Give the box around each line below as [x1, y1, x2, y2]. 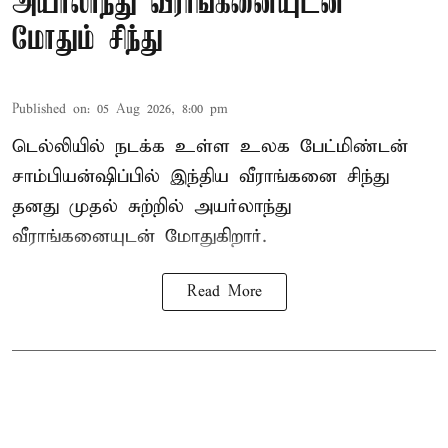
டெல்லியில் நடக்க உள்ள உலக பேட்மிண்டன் [12, 135, 408, 159]
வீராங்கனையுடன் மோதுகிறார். [12, 225, 267, 249]
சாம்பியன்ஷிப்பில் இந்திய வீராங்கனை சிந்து [12, 165, 389, 189]
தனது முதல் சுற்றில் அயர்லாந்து [12, 195, 291, 219]
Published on [12, 101, 87, 119]
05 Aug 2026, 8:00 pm [97, 101, 228, 119]
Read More [186, 283, 262, 302]
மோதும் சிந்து [12, 23, 163, 59]
